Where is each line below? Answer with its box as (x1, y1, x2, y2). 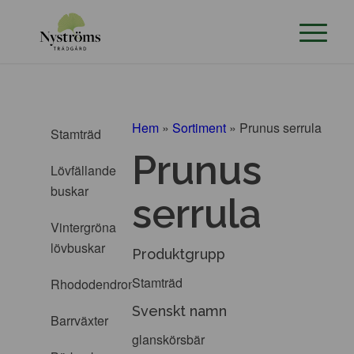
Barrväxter (51, 311, 108, 330)
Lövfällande (51, 161, 116, 179)
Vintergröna (51, 218, 116, 236)
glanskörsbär (132, 330, 205, 348)
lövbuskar (51, 239, 105, 257)
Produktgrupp (132, 246, 226, 263)
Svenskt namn (132, 303, 228, 320)
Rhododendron (51, 275, 135, 293)
